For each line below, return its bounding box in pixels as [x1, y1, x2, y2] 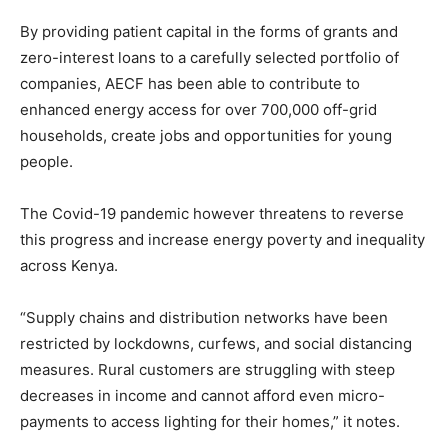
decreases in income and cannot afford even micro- [20, 385, 385, 405]
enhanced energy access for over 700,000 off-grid [20, 99, 377, 119]
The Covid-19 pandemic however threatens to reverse [20, 203, 404, 223]
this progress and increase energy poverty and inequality [20, 229, 425, 249]
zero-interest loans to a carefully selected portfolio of [20, 47, 399, 67]
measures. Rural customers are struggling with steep [20, 359, 395, 379]
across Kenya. [20, 255, 118, 275]
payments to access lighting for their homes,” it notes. [20, 411, 400, 431]
